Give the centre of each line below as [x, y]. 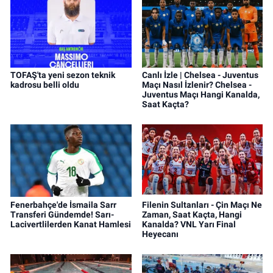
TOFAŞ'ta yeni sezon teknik [63, 75]
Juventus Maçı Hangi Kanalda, [200, 94]
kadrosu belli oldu [45, 84]
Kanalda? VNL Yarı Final [189, 224]
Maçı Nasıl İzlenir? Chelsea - [197, 84]
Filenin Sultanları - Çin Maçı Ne [202, 204]
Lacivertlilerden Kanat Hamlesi [71, 224]
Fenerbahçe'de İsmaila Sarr [63, 204]
